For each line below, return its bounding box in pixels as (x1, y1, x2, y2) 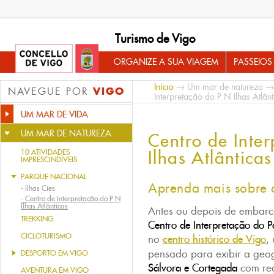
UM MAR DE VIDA (21, 109, 88, 120)
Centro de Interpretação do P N (25, 194, 120, 203)
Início (154, 81, 174, 92)
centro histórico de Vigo (163, 232, 266, 246)
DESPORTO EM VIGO (21, 248, 88, 257)
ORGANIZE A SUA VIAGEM (114, 56, 218, 67)
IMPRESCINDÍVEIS (21, 155, 77, 164)
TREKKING (21, 214, 53, 223)
